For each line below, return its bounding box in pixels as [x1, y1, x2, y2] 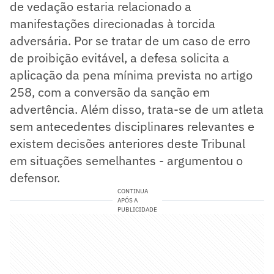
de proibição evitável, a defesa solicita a [10, 50, 229, 67]
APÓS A [117, 196, 138, 205]
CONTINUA [117, 187, 148, 196]
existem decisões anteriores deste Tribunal [10, 135, 245, 152]
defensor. [10, 169, 60, 187]
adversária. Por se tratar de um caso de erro [10, 32, 250, 50]
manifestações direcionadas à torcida [10, 15, 215, 32]
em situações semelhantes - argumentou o [10, 152, 243, 169]
